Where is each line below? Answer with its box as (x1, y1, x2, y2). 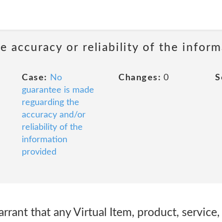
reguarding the (22, 98, 79, 107)
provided (22, 148, 56, 157)
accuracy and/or (22, 111, 86, 119)
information (22, 135, 67, 144)
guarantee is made (22, 86, 94, 95)
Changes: (118, 73, 161, 82)
